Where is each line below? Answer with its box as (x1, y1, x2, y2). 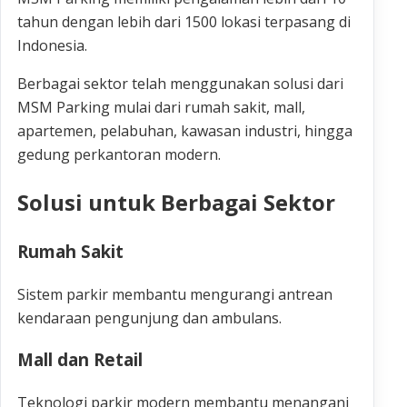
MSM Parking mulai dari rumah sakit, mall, (17, 97, 305, 118)
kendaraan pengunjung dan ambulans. (17, 307, 282, 328)
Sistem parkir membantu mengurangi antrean (17, 283, 333, 304)
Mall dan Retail (17, 348, 143, 372)
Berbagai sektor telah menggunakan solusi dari (17, 74, 343, 94)
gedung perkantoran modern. (17, 144, 221, 165)
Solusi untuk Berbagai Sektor (17, 186, 335, 217)
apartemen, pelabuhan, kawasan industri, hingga (17, 121, 352, 142)
